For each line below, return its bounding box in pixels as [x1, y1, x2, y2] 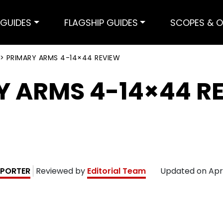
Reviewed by [36, 165, 87, 177]
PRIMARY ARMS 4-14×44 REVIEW [6, 53, 120, 63]
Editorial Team [87, 165, 146, 177]
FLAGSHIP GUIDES [64, 16, 138, 29]
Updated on [160, 165, 209, 177]
